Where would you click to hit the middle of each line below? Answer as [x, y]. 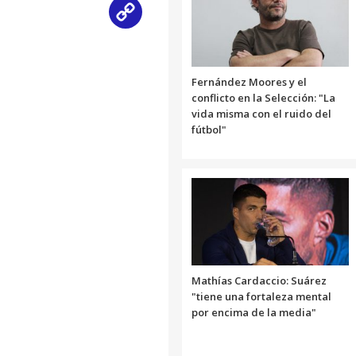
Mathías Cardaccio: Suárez [259, 281]
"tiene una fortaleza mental [261, 297]
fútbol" [209, 130]
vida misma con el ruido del [261, 114]
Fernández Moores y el [249, 82]
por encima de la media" [254, 313]
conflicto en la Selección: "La [263, 98]
